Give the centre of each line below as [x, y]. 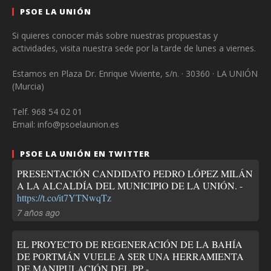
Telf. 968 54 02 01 [47, 111]
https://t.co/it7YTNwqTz [64, 197]
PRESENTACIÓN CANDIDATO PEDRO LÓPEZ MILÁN [135, 173]
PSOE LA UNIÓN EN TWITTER [85, 153]
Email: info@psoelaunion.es [66, 124]
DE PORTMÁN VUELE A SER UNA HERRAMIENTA [130, 256]
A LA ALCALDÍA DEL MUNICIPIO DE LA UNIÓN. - [130, 185]
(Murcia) [28, 86]
